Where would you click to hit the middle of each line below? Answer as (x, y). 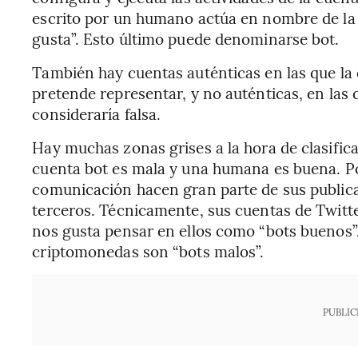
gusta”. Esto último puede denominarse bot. (186, 38)
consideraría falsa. (97, 113)
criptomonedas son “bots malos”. (148, 251)
